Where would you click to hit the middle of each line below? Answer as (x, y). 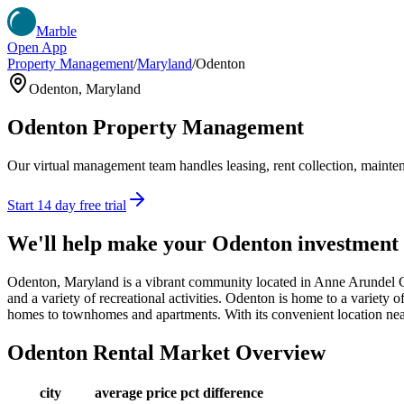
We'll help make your (110, 243)
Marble (56, 31)
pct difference (222, 393)
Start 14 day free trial (67, 205)
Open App (37, 47)
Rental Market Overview (207, 352)
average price (136, 393)
